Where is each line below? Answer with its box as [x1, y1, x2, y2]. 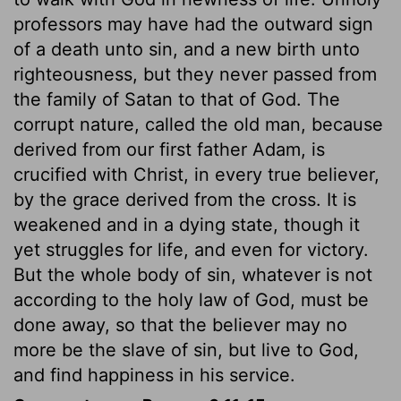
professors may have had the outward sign [13, 13, 373, 35]
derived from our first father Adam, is [13, 138, 325, 160]
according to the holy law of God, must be [13, 288, 369, 311]
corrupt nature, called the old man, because [13, 113, 383, 135]
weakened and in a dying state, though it [13, 213, 360, 235]
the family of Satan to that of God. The [13, 88, 340, 110]
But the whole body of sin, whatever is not [13, 263, 372, 286]
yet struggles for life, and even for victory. [13, 238, 369, 260]
